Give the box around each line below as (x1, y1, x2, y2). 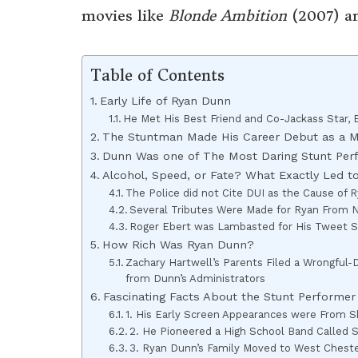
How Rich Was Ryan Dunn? (101, 238, 254, 253)
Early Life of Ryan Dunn (99, 94, 231, 109)
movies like (82, 6, 169, 25)
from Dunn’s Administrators (125, 272, 266, 285)
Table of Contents (90, 65, 225, 85)
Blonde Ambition (169, 6, 287, 25)
